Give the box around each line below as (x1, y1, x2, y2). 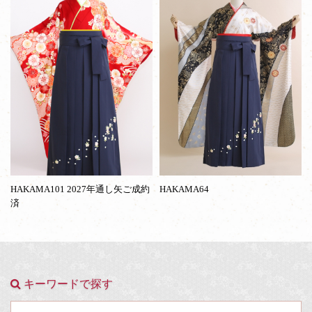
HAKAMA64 (159, 183, 209, 194)
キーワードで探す (21, 277, 113, 290)
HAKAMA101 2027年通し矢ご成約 (10, 183, 150, 194)
